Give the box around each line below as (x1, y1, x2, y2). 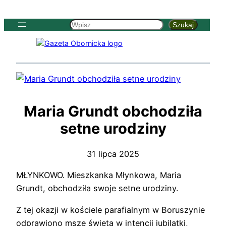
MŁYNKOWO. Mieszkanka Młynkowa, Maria (16, 170, 181, 181)
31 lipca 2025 (87, 148, 139, 159)
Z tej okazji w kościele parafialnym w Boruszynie (16, 204, 205, 215)
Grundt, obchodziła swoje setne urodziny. (16, 183, 178, 194)
